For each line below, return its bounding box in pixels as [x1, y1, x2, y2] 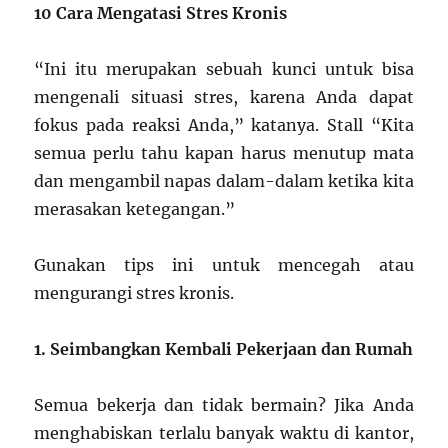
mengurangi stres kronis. [34, 283, 235, 304]
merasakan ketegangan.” [34, 199, 236, 220]
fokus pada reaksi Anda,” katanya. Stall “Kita [34, 115, 414, 136]
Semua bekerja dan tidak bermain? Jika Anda [34, 395, 414, 416]
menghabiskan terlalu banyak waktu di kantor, [34, 423, 414, 444]
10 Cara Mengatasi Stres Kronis [34, 3, 288, 24]
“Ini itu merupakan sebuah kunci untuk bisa [34, 59, 414, 80]
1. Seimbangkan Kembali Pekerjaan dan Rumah [34, 339, 414, 360]
